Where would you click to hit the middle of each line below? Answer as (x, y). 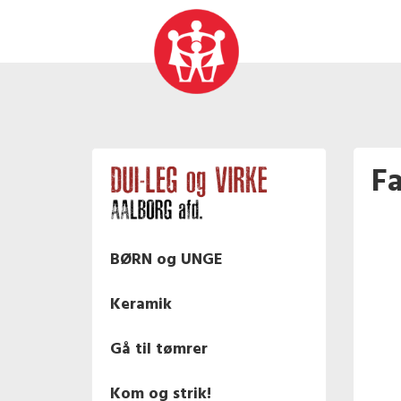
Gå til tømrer (159, 350)
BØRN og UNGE (166, 260)
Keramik (141, 305)
